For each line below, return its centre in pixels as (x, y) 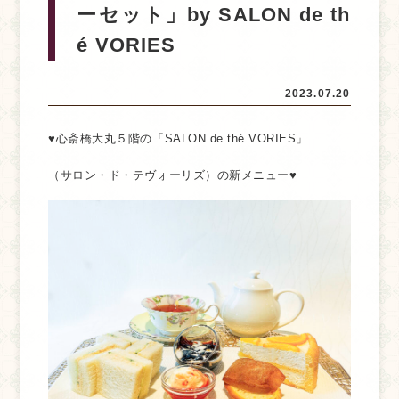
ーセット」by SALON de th (214, 15)
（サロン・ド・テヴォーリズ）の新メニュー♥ (173, 175)
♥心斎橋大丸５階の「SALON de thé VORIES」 (178, 138)
